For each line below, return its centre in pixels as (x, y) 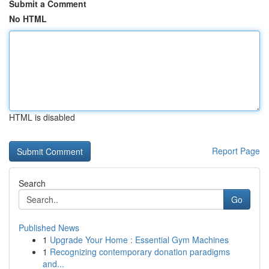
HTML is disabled (42, 117)
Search (32, 183)
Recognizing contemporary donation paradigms (140, 252)
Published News (49, 228)
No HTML (28, 19)
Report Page (236, 151)
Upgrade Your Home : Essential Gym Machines (139, 240)
